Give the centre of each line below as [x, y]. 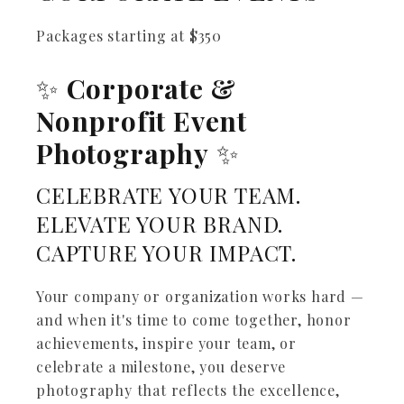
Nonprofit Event [142, 121]
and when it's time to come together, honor [194, 320]
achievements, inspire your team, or [166, 343]
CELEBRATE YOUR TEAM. [169, 195]
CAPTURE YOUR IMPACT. [166, 252]
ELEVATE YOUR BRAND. [160, 224]
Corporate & [151, 88]
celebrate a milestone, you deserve [161, 367]
